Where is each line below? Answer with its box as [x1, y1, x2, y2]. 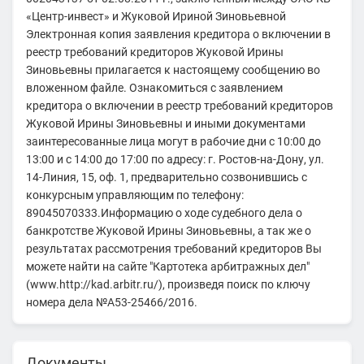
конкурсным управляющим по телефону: [25, 188, 244, 201]
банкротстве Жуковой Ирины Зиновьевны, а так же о [25, 223, 311, 237]
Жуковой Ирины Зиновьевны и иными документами [25, 116, 305, 130]
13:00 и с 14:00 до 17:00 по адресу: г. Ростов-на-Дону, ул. [25, 152, 324, 166]
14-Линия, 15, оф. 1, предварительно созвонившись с [25, 170, 307, 184]
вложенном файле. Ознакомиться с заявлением [25, 80, 283, 94]
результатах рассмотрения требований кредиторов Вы [25, 241, 322, 255]
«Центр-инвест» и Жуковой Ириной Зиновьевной [25, 9, 286, 23]
